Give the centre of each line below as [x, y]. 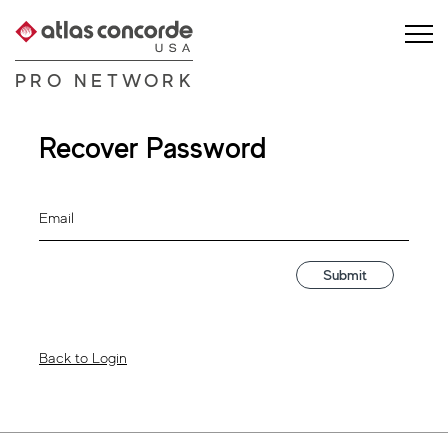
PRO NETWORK [105, 80]
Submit [345, 274]
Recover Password [152, 148]
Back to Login [83, 358]
